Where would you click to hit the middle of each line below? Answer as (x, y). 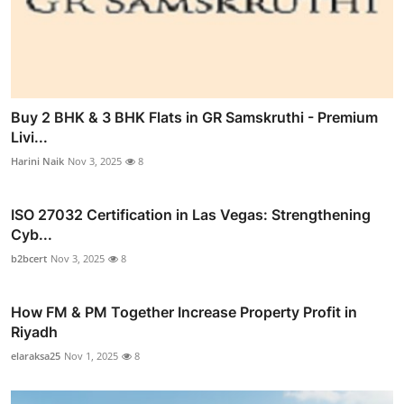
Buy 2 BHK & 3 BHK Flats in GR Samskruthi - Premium (194, 118)
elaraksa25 (36, 356)
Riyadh (34, 332)
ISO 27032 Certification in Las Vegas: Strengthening (191, 215)
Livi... (29, 138)
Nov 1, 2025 (91, 356)
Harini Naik (37, 161)
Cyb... (32, 235)
